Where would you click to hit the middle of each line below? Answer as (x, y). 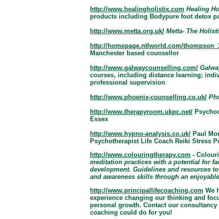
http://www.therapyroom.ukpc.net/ (141, 111)
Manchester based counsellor (134, 53)
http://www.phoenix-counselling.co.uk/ (148, 97)
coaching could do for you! (131, 213)
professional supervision (128, 82)
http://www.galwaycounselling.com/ (144, 67)
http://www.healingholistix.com (137, 9)
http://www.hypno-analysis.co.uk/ (140, 133)
